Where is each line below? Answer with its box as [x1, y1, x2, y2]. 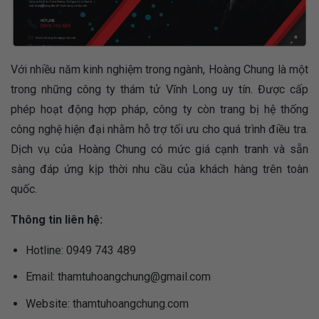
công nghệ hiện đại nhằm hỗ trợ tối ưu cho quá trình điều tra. [11, 122, 308, 136]
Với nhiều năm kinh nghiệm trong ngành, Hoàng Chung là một [11, 62, 308, 76]
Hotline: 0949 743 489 [25, 243, 136, 257]
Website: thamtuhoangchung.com [25, 296, 189, 310]
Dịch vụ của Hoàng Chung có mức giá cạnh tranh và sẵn [11, 142, 308, 156]
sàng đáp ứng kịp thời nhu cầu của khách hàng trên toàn [11, 162, 308, 176]
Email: [25, 270, 58, 284]
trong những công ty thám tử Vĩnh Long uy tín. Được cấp [11, 82, 308, 96]
